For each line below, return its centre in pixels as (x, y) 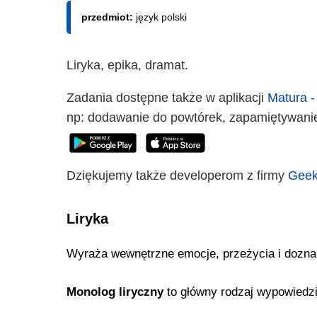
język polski (161, 17)
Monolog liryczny (115, 292)
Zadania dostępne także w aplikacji (167, 98)
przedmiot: (109, 17)
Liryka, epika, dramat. (127, 65)
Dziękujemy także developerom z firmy (177, 176)
